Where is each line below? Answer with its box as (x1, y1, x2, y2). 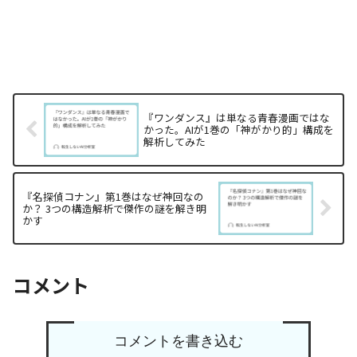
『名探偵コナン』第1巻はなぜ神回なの (22, 188, 204, 204)
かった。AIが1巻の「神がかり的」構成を (143, 122, 335, 138)
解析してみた (143, 134, 206, 150)
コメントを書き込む (113, 332, 243, 349)
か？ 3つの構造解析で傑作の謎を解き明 (22, 200, 206, 216)
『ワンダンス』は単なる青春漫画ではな (143, 110, 331, 126)
